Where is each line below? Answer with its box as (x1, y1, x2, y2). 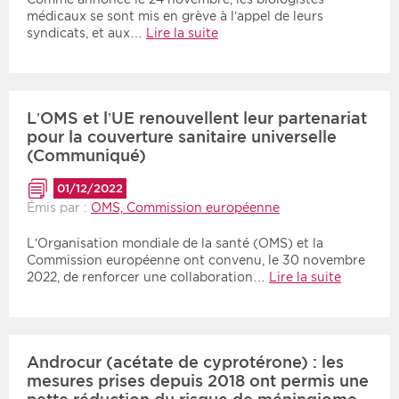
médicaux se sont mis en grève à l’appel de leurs (27, 9, 323, 24)
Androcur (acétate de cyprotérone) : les (27, 352, 344, 371)
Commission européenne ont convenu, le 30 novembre (27, 252, 365, 267)
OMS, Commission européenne (91, 199, 280, 215)
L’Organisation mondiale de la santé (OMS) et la (27, 235, 323, 250)
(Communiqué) (27, 146, 146, 166)
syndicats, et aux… (27, 26, 146, 41)
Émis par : (27, 199, 91, 215)
